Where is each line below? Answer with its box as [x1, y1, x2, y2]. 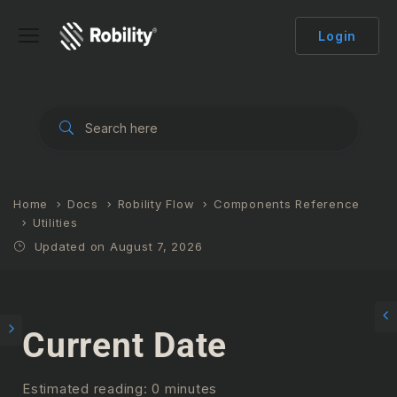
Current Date [22, 325, 227, 366]
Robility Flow [117, 197, 195, 211]
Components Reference [214, 197, 360, 211]
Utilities [32, 215, 78, 230]
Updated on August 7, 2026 [29, 239, 203, 253]
